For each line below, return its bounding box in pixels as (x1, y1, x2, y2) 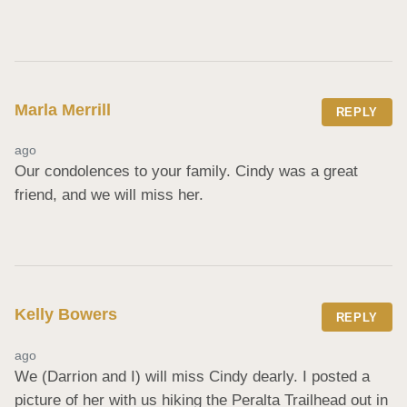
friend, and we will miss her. (15, 186, 203, 204)
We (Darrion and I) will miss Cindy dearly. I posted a (15, 368, 370, 386)
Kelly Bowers (15, 305, 117, 324)
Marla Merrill (15, 100, 111, 119)
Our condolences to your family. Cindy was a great (15, 163, 358, 181)
